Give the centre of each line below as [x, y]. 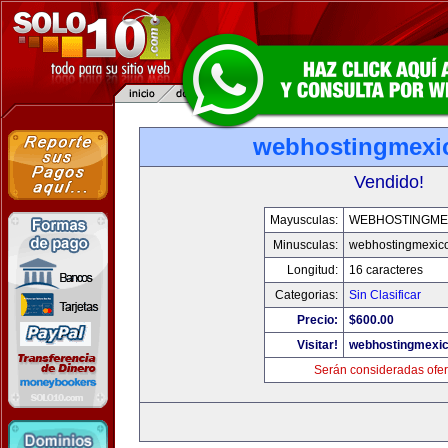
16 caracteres [386, 270]
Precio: [317, 320]
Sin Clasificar [385, 295]
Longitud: [312, 270]
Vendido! [389, 182]
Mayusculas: [304, 220]
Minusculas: [305, 245]
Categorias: [306, 295]
